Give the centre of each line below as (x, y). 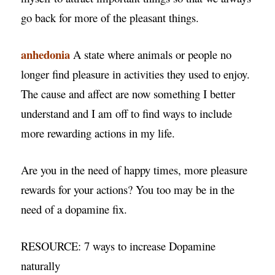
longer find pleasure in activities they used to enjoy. (136, 74)
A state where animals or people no (151, 55)
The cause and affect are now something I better (128, 94)
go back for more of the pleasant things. (110, 18)
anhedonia (46, 55)
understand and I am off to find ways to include (127, 114)
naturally (41, 266)
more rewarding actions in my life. (98, 133)
